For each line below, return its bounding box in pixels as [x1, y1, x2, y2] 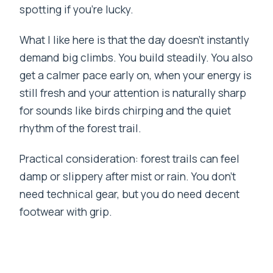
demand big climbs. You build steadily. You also [19, 49, 253, 65]
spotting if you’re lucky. [19, 1, 134, 16]
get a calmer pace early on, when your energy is [19, 67, 252, 82]
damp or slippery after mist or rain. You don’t [19, 168, 236, 183]
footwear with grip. [19, 204, 113, 219]
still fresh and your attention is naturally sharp [19, 85, 247, 100]
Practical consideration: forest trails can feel [19, 151, 240, 166]
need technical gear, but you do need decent [19, 186, 240, 201]
